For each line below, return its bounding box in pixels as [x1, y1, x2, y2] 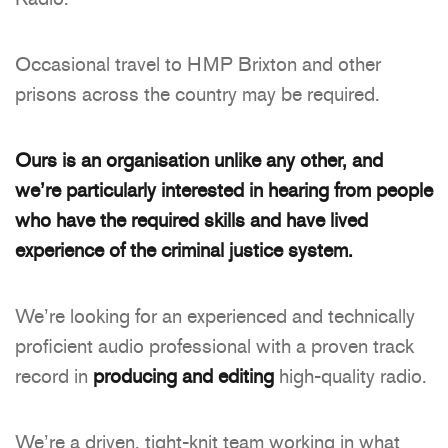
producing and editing [93, 362, 274, 389]
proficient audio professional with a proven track [15, 332, 414, 359]
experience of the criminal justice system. [15, 236, 358, 263]
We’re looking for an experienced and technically [15, 302, 415, 329]
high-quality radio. [274, 362, 427, 389]
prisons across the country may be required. [15, 80, 380, 107]
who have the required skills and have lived [15, 206, 368, 233]
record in [15, 362, 93, 389]
